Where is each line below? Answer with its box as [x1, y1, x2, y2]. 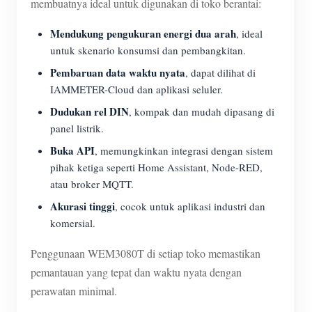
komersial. [50, 216, 95, 230]
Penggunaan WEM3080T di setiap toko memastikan [31, 246, 260, 260]
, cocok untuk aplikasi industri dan [115, 199, 265, 213]
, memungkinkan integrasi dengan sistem [95, 143, 273, 157]
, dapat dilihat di [185, 65, 256, 79]
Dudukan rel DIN [50, 104, 129, 119]
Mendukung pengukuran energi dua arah [50, 26, 236, 41]
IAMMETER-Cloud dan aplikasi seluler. [50, 82, 223, 96]
